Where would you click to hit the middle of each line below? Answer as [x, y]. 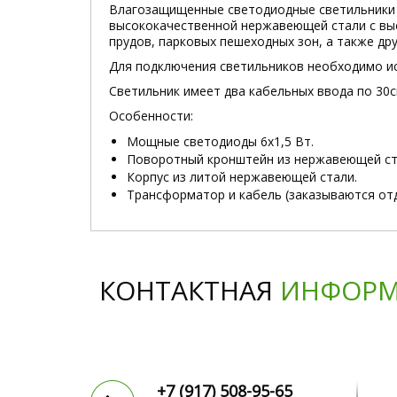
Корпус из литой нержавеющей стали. [242, 177]
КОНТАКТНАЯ [190, 290]
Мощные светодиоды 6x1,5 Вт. [220, 141]
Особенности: [151, 116]
